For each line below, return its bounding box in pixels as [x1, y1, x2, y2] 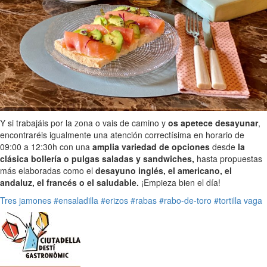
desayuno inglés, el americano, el [95, 164, 232, 176]
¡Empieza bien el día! [139, 176, 221, 188]
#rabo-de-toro [159, 194, 212, 206]
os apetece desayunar [168, 116, 258, 129]
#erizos [101, 194, 128, 206]
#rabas [131, 194, 157, 206]
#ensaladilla [54, 194, 98, 206]
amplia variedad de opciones [92, 140, 210, 153]
